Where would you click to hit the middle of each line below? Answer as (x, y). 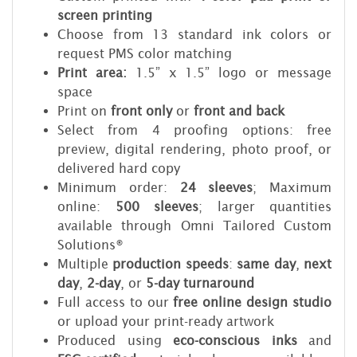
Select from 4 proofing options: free (194, 129)
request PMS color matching (145, 53)
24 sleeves (216, 187)
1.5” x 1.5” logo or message (229, 72)
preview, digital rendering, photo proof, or (194, 149)
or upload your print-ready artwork (166, 321)
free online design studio (253, 302)
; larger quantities (265, 206)
